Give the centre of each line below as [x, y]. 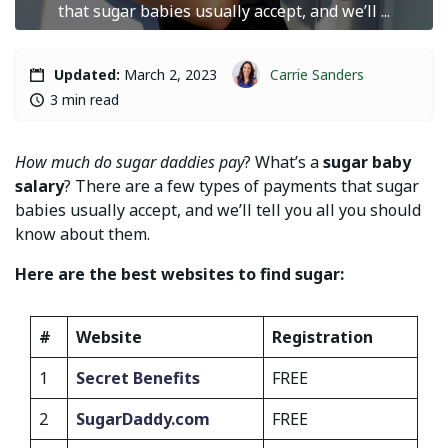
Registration [322, 337]
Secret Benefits [138, 378]
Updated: [87, 74]
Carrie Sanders [317, 74]
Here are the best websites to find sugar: [179, 274]
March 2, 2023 [168, 74]
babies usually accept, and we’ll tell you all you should [218, 210]
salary [39, 186]
